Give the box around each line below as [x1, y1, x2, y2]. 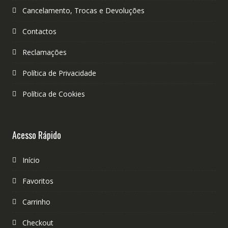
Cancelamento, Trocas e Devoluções [22, 5, 145, 15]
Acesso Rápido [12, 128, 61, 141]
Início [22, 155, 40, 165]
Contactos [22, 26, 56, 36]
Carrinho [22, 196, 50, 207]
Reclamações [22, 47, 67, 57]
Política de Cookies [22, 89, 85, 99]
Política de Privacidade [22, 68, 96, 78]
